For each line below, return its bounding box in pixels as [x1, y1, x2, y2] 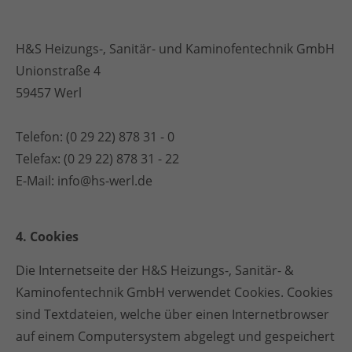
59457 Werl [16, 84, 82, 101]
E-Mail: [16, 172, 57, 189]
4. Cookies [16, 228, 79, 245]
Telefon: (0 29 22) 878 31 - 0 [16, 128, 174, 145]
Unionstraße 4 [16, 62, 101, 79]
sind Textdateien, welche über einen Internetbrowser [16, 306, 329, 323]
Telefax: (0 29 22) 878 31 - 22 [16, 150, 179, 167]
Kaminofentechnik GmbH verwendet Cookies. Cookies [16, 284, 333, 301]
